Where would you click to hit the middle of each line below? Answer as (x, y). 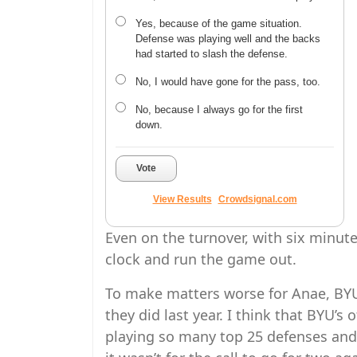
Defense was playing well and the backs (228, 39)
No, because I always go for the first (219, 110)
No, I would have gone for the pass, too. (228, 82)
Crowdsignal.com (257, 199)
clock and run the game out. (201, 259)
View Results (182, 199)
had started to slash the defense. (212, 54)
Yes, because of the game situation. (219, 24)
